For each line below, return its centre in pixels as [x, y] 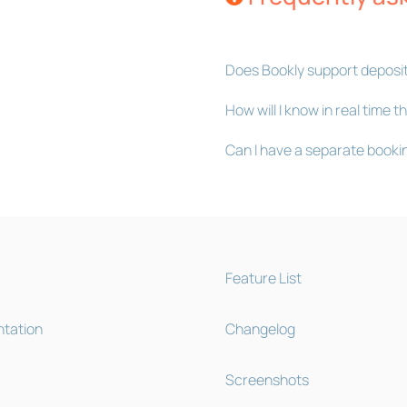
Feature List [263, 278]
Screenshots [267, 380]
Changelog [260, 329]
